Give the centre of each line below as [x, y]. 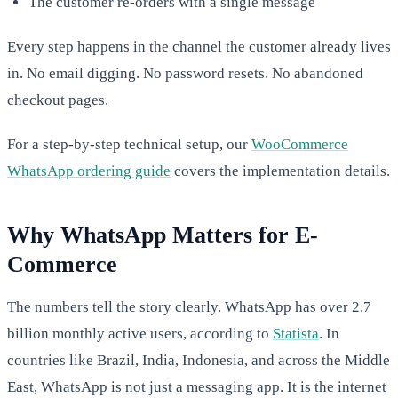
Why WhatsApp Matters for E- [163, 235]
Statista [296, 333]
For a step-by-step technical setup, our [129, 144]
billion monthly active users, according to [140, 333]
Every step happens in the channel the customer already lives [199, 46]
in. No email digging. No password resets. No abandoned [185, 73]
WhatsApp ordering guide [89, 171]
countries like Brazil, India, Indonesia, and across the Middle [199, 360]
